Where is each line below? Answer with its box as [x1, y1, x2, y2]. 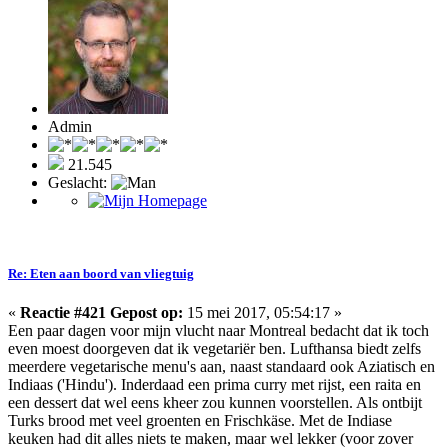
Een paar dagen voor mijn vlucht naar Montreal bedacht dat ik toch [8, 322, 429, 340]
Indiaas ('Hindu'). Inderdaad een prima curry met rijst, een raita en [8, 376, 421, 394]
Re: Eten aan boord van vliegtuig [8, 265, 194, 281]
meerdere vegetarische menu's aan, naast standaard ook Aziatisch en [8, 358, 435, 376]
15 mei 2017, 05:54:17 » [183, 304, 342, 322]
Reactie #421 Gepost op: [20, 304, 183, 322]
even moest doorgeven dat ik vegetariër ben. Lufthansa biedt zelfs [8, 340, 421, 358]
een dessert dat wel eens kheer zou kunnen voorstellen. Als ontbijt [8, 394, 422, 412]
